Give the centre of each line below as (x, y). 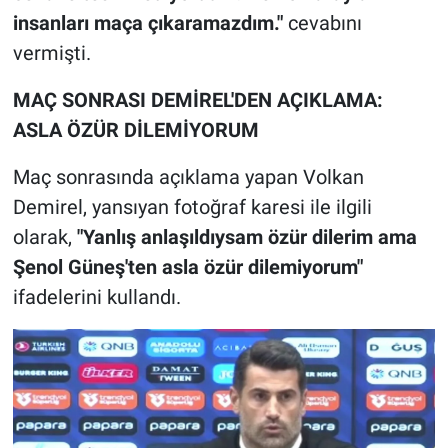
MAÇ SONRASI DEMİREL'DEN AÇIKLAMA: (197, 100)
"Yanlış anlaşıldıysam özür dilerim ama (246, 237)
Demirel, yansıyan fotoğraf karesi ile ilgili (192, 207)
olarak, (44, 237)
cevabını (322, 23)
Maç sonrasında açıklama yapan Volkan (188, 177)
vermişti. (51, 53)
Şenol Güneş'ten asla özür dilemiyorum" (187, 267)
